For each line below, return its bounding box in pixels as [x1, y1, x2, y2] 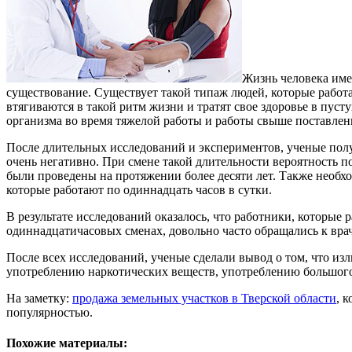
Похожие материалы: [6, 336, 127, 350]
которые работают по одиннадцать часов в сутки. [6, 182, 272, 196]
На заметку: [6, 291, 72, 305]
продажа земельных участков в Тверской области [72, 291, 336, 305]
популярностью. [6, 305, 93, 319]
